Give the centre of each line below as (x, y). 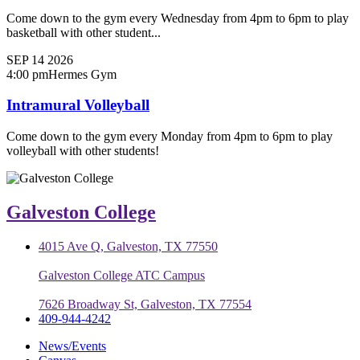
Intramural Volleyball (78, 105)
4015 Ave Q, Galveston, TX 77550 (128, 246)
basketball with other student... (84, 32)
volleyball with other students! (83, 151)
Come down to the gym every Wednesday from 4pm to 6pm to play (178, 18)
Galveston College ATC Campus (122, 275)
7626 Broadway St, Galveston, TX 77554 (145, 304)
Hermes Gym (82, 74)
